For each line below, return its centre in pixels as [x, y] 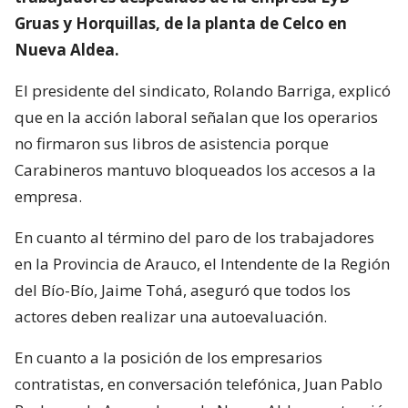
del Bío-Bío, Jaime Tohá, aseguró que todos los [183, 290]
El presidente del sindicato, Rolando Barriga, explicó [203, 90]
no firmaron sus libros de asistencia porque [172, 143]
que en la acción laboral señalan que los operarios [196, 117]
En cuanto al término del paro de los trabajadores [194, 237]
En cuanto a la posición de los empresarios [168, 357]
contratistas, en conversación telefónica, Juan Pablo [199, 383]
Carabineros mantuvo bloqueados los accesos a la [195, 169]
